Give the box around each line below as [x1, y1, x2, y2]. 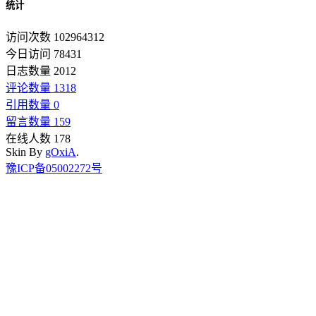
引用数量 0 [6, 98, 59, 111]
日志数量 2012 [6, 64, 76, 77]
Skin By [6, 145, 45, 158]
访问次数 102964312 [6, 30, 104, 43]
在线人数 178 [6, 132, 71, 145]
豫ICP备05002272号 [6, 162, 102, 174]
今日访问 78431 [6, 47, 82, 60]
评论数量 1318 [6, 81, 76, 94]
